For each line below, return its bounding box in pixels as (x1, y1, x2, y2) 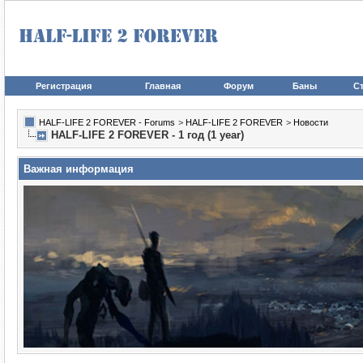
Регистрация (36, 81, 92, 91)
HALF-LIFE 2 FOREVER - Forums (39, 117, 175, 127)
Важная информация (23, 163, 134, 175)
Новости (293, 117, 328, 127)
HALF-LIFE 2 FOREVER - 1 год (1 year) (51, 129, 244, 141)
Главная (145, 81, 181, 91)
